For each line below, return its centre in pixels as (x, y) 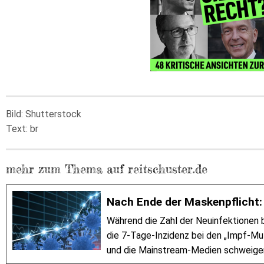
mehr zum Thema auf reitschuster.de (107, 169)
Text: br (22, 128)
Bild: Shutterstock (44, 114)
